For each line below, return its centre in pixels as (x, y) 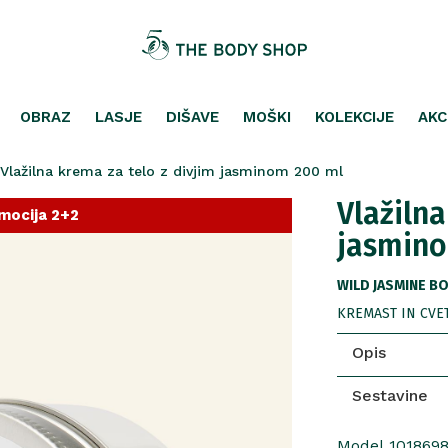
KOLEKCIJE (354, 117)
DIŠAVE (192, 117)
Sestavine (389, 395)
